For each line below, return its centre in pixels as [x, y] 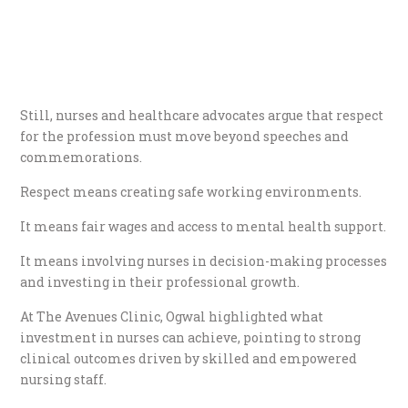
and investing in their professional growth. [160, 282]
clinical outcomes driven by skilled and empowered [189, 359]
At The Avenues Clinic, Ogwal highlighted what [172, 317]
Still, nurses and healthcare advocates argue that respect [202, 116]
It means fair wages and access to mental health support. [204, 227]
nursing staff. [64, 380]
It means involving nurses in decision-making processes [204, 261]
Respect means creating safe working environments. [191, 192]
